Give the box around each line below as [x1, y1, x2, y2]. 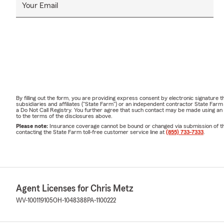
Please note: [16, 122, 49, 129]
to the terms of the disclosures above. [16, 112, 112, 119]
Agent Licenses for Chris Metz [16, 183, 133, 193]
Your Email [22, 1, 58, 9]
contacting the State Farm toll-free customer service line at [16, 128, 166, 135]
